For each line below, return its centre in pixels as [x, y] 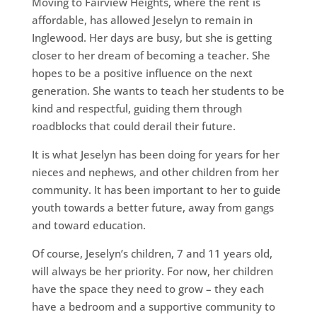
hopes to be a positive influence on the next [142, 73]
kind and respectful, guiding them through [137, 109]
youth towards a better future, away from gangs [152, 208]
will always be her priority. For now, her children [152, 271]
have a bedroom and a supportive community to [153, 307]
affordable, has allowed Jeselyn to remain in [142, 20]
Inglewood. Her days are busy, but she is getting [151, 38]
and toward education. [88, 225]
